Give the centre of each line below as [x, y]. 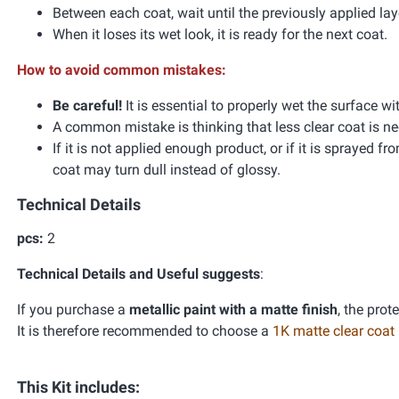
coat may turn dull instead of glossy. [167, 170]
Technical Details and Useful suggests [138, 274]
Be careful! [87, 106]
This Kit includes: [78, 387]
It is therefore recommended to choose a [145, 331]
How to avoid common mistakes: [122, 70]
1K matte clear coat [334, 331]
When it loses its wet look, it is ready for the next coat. [220, 34]
